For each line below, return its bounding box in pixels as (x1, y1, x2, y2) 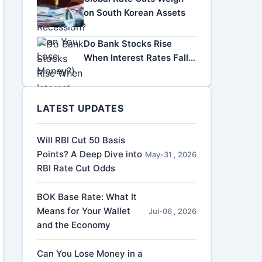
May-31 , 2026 (144, 150, 196, 159)
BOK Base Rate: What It (37, 191, 137, 202)
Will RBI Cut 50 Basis (37, 135, 126, 146)
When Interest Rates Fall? (84, 52, 194, 63)
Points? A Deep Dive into (37, 149, 143, 160)
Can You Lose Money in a (37, 248, 143, 259)
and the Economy (37, 219, 111, 230)
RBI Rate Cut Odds (37, 163, 116, 174)
